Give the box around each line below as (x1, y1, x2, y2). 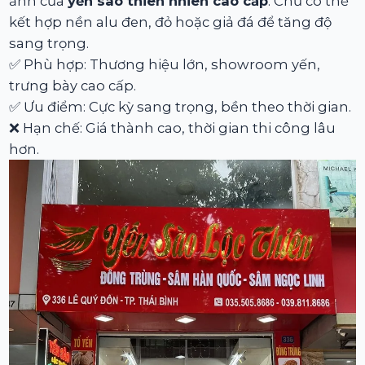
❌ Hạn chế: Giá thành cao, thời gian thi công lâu (9, 119, 336, 136)
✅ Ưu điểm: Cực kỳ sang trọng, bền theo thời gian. (9, 98, 352, 115)
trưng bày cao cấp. (9, 77, 137, 94)
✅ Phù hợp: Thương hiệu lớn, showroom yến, (9, 55, 321, 73)
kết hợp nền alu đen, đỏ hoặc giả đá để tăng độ (9, 13, 332, 30)
